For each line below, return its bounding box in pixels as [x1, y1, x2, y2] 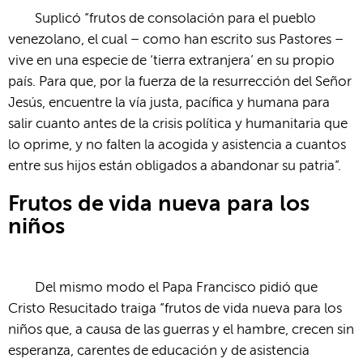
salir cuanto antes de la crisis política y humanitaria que [8, 117, 348, 131]
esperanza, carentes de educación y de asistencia [8, 344, 310, 358]
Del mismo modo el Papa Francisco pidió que [35, 280, 318, 295]
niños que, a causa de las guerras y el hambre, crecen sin [8, 322, 354, 337]
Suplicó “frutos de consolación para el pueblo [35, 11, 317, 26]
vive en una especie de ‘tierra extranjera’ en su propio [8, 53, 335, 68]
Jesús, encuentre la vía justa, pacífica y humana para [8, 96, 330, 110]
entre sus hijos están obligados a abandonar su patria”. [8, 159, 341, 173]
